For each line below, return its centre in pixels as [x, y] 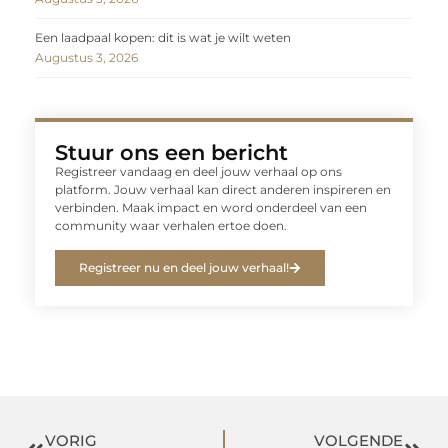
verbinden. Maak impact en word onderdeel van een [211, 208]
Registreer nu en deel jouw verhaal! [184, 267]
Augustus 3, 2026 [86, 58]
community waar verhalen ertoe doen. [171, 226]
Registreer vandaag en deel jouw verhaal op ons [198, 172]
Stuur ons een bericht [171, 153]
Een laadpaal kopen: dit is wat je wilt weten [163, 38]
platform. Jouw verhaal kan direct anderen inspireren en [223, 190]
